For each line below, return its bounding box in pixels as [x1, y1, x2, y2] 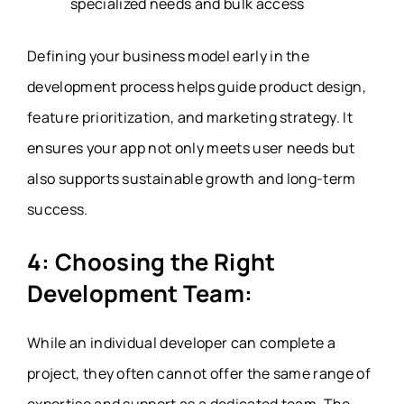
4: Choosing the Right [27, 245, 276, 278]
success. [27, 198, 88, 219]
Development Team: [27, 277, 253, 309]
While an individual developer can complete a [27, 332, 336, 353]
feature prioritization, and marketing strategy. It [27, 106, 353, 127]
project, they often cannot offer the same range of [27, 363, 372, 383]
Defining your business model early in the [27, 45, 310, 66]
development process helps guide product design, [27, 76, 367, 96]
